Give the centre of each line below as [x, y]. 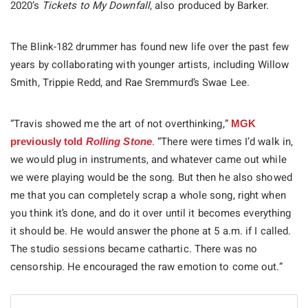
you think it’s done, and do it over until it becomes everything [151, 213]
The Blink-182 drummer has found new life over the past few [150, 47]
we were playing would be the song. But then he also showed [151, 178]
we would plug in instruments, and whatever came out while [148, 160]
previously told [48, 142]
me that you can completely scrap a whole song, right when [148, 196]
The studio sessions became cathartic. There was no [134, 249]
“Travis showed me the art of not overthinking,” [121, 124]
